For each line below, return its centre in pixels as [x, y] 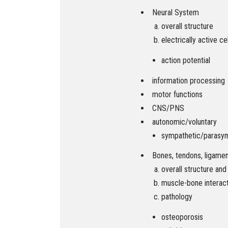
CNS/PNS [168, 108]
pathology [177, 197]
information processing [189, 80]
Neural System [176, 12]
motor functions [177, 94]
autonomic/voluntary [184, 122]
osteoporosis [182, 217]
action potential [186, 60]
